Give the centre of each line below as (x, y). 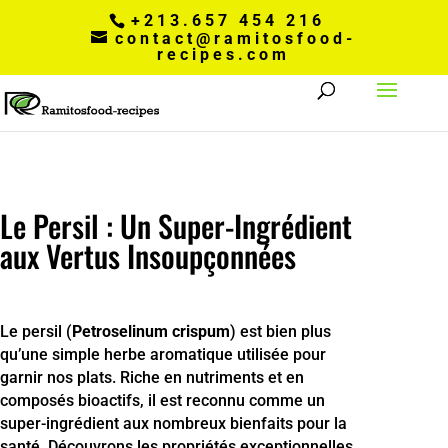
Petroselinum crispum (151, 331)
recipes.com (224, 54)
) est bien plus (280, 331)
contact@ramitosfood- (236, 38)
